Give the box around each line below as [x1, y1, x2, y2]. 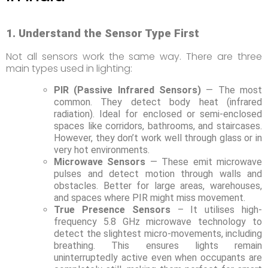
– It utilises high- [170, 203, 263, 215]
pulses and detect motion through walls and [54, 167, 262, 179]
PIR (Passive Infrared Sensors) [54, 84, 201, 96]
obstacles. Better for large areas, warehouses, [54, 179, 262, 191]
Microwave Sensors [54, 156, 146, 167]
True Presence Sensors [54, 203, 170, 215]
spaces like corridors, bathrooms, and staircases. [54, 120, 262, 132]
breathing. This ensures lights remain [54, 239, 262, 251]
